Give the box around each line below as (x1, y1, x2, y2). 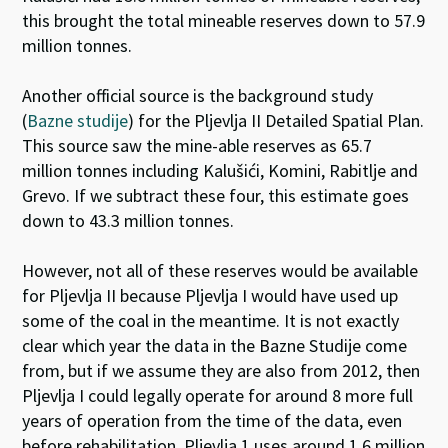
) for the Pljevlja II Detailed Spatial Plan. (128, 109, 425, 133)
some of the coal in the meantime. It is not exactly (22, 309, 400, 333)
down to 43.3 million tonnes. (22, 209, 235, 233)
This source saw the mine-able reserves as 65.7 (22, 134, 373, 158)
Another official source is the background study (22, 84, 374, 108)
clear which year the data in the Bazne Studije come (22, 334, 408, 358)
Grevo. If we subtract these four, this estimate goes (22, 184, 410, 208)
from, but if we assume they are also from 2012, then (22, 359, 421, 383)
